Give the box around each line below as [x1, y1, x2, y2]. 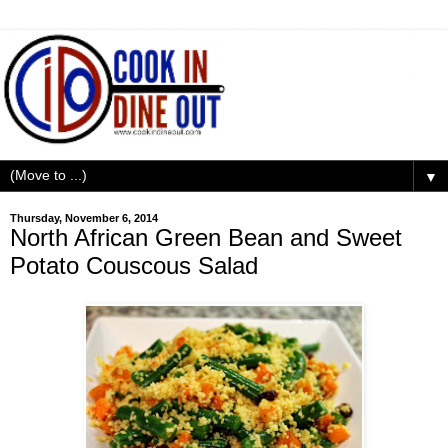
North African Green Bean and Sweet [10, 223, 402, 251]
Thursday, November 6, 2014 [10, 211, 158, 224]
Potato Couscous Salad [10, 251, 258, 279]
